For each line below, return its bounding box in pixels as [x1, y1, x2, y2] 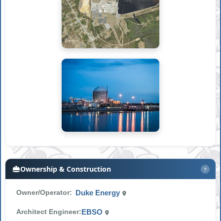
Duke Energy [75, 189, 122, 197]
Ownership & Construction [20, 164, 111, 174]
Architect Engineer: [16, 208, 82, 216]
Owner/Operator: [16, 188, 73, 197]
